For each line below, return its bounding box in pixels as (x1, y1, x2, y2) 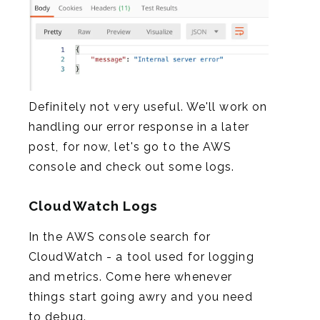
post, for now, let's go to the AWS (29, 140, 232, 154)
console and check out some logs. (29, 160, 235, 174)
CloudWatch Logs (29, 197, 159, 214)
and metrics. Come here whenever (29, 269, 233, 284)
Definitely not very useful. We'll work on (29, 100, 268, 114)
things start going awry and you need (29, 289, 253, 304)
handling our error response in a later (29, 120, 249, 134)
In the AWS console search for (29, 229, 211, 244)
